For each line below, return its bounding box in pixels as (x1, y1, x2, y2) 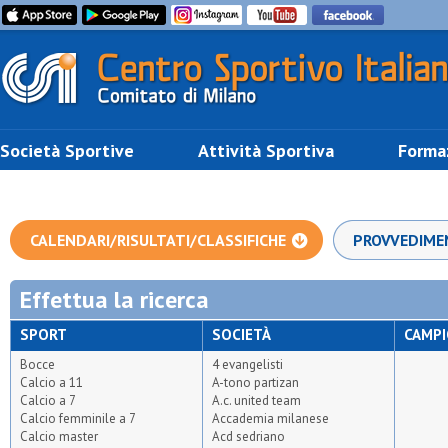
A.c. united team (212, 392, 301, 409)
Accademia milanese (212, 410, 329, 427)
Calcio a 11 (20, 374, 83, 391)
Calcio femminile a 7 (20, 410, 136, 427)
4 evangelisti (212, 356, 283, 373)
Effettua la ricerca (20, 284, 209, 315)
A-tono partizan (212, 374, 299, 391)
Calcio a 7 (20, 392, 76, 409)
